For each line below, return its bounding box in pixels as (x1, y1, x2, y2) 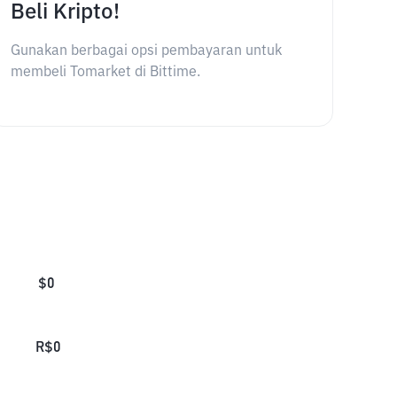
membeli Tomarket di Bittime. (10, 66, 200, 80)
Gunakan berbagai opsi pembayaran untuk (10, 44, 282, 58)
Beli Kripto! (10, 2, 120, 23)
